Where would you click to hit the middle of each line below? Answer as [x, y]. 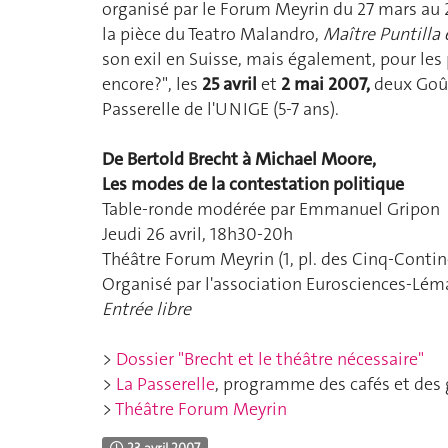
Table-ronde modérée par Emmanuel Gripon [271, 209]
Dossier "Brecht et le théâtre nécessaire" [270, 359]
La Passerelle [165, 384]
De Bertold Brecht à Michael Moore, [239, 159]
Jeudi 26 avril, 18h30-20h [197, 234]
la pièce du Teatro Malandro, [212, 34]
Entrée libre [146, 309]
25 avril [229, 84]
